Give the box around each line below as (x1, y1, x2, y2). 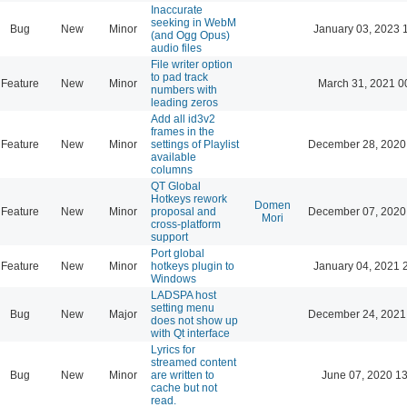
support (151, 230, 188, 243)
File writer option (151, 57, 233, 71)
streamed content (151, 355, 236, 369)
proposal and (151, 204, 216, 218)
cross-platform (151, 217, 221, 231)
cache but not (151, 381, 217, 394)
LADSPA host (151, 288, 216, 302)
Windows (151, 272, 196, 285)
